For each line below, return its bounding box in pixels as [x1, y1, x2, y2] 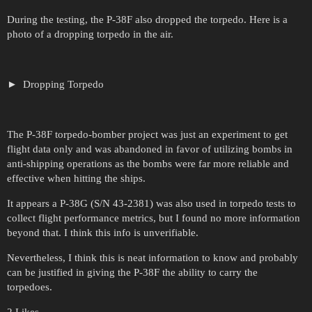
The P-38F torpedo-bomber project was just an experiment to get [7, 128, 288, 140]
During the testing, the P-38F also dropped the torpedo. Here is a [7, 13, 288, 25]
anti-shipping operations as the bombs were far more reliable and [7, 157, 289, 169]
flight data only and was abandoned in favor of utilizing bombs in [7, 143, 292, 155]
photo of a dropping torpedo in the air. [7, 28, 173, 40]
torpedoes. [7, 281, 52, 292]
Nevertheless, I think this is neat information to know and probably [7, 251, 298, 263]
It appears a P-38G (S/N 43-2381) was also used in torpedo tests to [7, 197, 296, 209]
